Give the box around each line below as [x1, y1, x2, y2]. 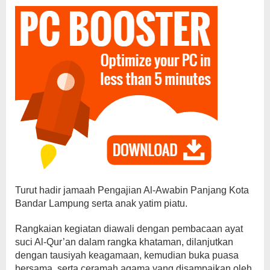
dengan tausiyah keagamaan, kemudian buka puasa [15, 250, 239, 260]
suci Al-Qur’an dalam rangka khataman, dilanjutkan [15, 236, 233, 247]
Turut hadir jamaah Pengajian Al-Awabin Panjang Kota [15, 184, 249, 195]
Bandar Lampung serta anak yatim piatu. [15, 198, 187, 209]
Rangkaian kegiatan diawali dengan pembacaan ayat [15, 223, 243, 234]
